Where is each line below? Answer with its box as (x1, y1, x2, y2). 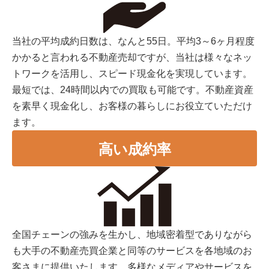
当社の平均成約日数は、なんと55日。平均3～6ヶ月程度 (12, 36, 255, 47)
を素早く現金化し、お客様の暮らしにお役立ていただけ (12, 101, 252, 112)
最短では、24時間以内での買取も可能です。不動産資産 (12, 85, 253, 95)
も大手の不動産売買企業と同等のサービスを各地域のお (12, 245, 252, 256)
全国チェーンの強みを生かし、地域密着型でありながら (12, 229, 252, 240)
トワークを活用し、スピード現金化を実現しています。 (12, 68, 252, 79)
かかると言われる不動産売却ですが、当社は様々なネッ (12, 52, 252, 63)
